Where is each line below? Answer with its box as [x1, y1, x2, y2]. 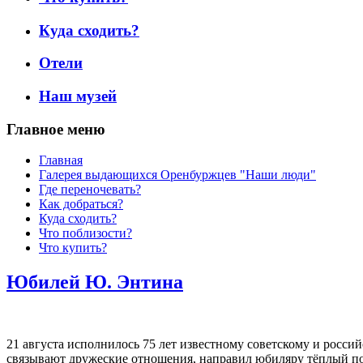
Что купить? [39, 241, 107, 255]
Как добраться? [39, 197, 123, 211]
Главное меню [6, 120, 105, 138]
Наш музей [39, 88, 117, 105]
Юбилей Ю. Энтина [6, 271, 183, 293]
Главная [39, 153, 83, 168]
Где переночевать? [39, 182, 141, 197]
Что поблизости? [39, 226, 132, 241]
